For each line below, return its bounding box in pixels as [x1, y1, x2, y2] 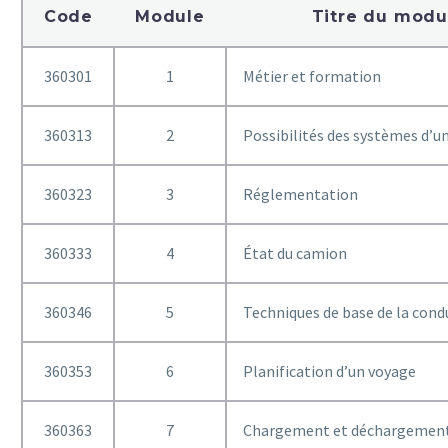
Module [135, 6, 205, 26]
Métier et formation [243, 65, 381, 86]
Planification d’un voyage [243, 360, 416, 381]
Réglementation [243, 183, 358, 204]
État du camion [243, 242, 347, 263]
